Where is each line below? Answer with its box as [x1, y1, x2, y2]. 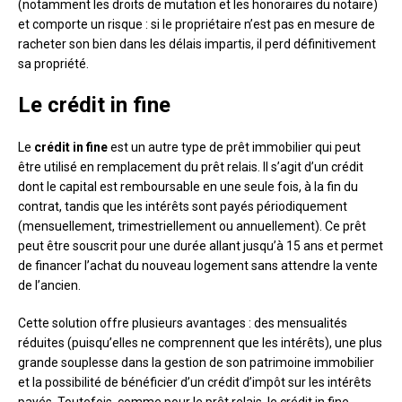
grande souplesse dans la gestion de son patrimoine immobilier [18, 355, 374, 371]
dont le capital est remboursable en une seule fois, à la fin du [18, 179, 358, 195]
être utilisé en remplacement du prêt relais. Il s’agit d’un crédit [18, 160, 363, 175]
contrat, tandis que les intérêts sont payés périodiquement [18, 199, 347, 214]
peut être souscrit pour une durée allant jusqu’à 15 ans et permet [18, 239, 383, 254]
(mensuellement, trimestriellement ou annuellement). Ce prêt [18, 219, 366, 234]
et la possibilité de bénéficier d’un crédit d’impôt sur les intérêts [18, 375, 371, 390]
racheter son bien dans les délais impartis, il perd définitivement [18, 37, 376, 52]
